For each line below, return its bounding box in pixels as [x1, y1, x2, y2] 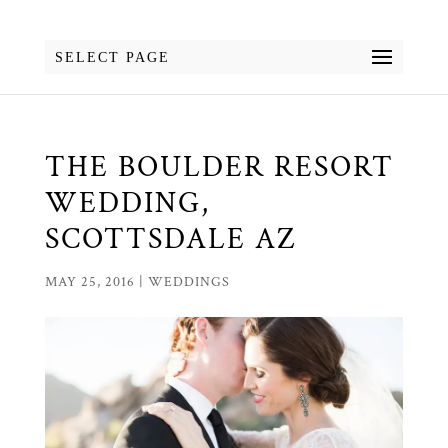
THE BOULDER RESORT [44, 148, 394, 187]
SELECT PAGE [54, 50, 170, 65]
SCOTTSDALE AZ [44, 220, 297, 259]
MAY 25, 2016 [44, 273, 135, 291]
